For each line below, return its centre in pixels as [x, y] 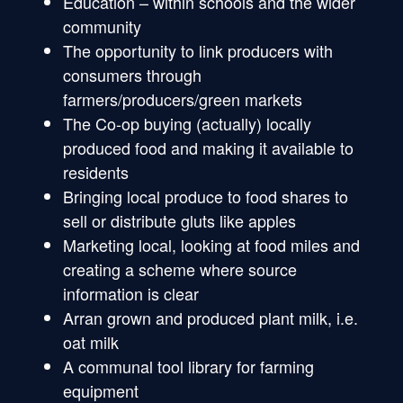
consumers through [132, 74]
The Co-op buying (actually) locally [187, 123]
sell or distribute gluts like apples [182, 220]
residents [96, 171]
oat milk [91, 341]
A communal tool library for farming [188, 366]
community [102, 26]
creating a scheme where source [180, 269]
